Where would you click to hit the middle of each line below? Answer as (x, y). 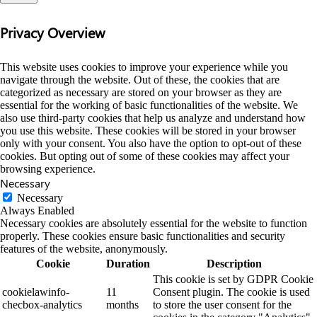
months (122, 305)
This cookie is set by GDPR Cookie (233, 279)
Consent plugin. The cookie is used (231, 292)
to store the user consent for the (222, 305)
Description (234, 264)
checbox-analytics (42, 305)
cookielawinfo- (36, 292)
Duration (128, 264)
